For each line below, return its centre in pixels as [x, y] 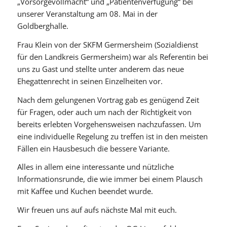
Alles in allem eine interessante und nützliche [95, 167]
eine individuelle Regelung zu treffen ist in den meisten [112, 136]
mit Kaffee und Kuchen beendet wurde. [85, 191]
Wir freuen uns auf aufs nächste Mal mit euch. [97, 210]
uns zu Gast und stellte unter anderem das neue [100, 69]
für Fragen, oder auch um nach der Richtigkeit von [104, 112]
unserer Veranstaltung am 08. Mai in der [87, 14]
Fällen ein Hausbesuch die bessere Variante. [93, 148]
